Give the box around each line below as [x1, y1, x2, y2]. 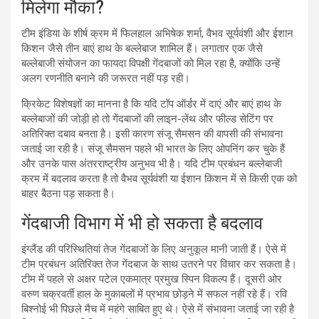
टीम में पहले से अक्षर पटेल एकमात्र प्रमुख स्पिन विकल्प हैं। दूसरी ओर [21, 273, 282, 286]
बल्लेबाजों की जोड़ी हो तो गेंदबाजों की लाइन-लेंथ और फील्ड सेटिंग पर [21, 113, 273, 126]
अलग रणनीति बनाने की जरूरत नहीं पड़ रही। [21, 72, 190, 85]
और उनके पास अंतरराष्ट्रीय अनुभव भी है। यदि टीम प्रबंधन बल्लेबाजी [21, 157, 282, 171]
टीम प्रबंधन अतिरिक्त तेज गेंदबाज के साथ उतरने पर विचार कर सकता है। [21, 258, 297, 271]
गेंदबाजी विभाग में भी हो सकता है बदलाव [21, 213, 263, 234]
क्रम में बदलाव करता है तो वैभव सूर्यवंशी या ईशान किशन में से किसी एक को [21, 172, 297, 186]
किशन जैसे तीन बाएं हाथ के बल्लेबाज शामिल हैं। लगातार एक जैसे [21, 42, 263, 56]
